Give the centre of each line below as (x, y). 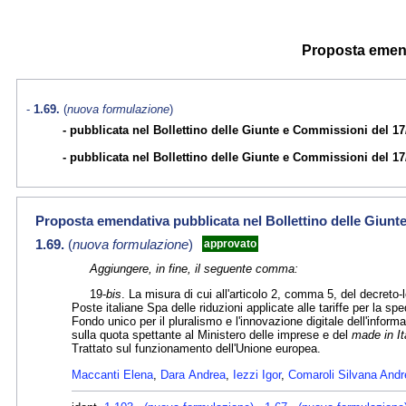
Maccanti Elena (112, 374)
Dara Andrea (193, 374)
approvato (230, 243)
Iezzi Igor (257, 374)
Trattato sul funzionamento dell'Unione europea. (196, 349)
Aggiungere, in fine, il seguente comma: (194, 268)
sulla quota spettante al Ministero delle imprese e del (212, 335)
